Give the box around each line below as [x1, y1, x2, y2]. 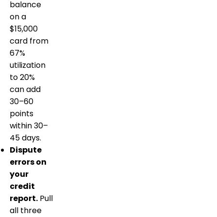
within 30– [10, 120, 48, 131]
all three [10, 204, 42, 216]
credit [10, 180, 35, 192]
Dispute [10, 144, 42, 155]
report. [10, 192, 38, 204]
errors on [10, 156, 46, 168]
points [10, 108, 33, 119]
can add [10, 83, 41, 95]
